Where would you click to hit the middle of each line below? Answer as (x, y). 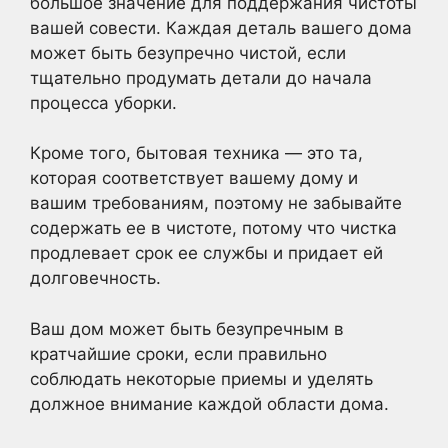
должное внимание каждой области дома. (209, 403)
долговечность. (95, 278)
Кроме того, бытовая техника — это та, (196, 153)
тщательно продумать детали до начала (201, 77)
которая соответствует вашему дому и (194, 178)
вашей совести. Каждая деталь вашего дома (221, 27)
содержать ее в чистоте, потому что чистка (213, 228)
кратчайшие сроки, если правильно (178, 353)
